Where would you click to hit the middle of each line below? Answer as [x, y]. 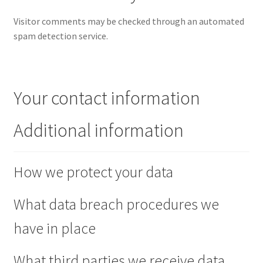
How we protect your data [93, 172]
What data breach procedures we [116, 205]
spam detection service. [60, 36]
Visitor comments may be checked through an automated [129, 21]
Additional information [98, 130]
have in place [54, 229]
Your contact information [107, 98]
